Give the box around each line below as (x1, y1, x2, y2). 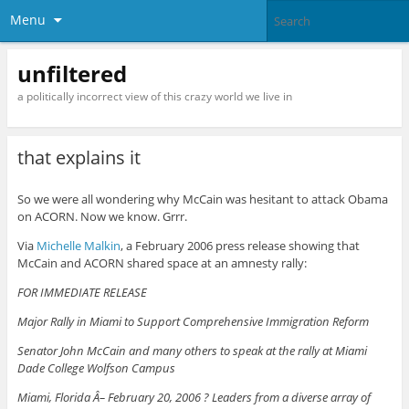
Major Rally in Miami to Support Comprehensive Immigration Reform (16, 313, 369, 330)
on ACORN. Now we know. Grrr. (16, 208, 187, 225)
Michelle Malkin (36, 237, 121, 255)
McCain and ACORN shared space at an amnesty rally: (16, 255, 307, 272)
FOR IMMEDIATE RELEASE (16, 284, 147, 301)
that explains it (16, 145, 141, 171)
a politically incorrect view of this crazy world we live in (16, 88, 292, 104)
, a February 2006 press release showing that (120, 237, 360, 255)
